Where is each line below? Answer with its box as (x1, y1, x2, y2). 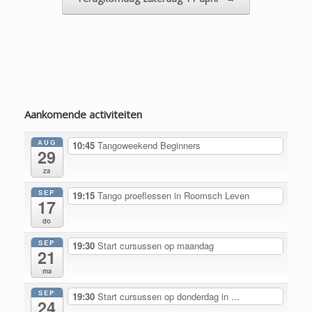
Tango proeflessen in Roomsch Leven (97, 189, 249, 203)
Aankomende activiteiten (24, 107, 142, 121)
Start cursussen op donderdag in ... (97, 289, 240, 303)
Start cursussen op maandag (97, 239, 214, 253)
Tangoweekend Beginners (97, 139, 201, 153)
